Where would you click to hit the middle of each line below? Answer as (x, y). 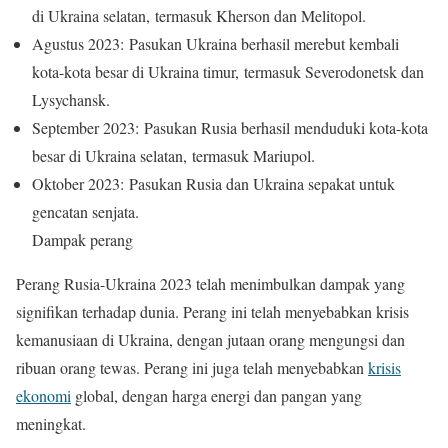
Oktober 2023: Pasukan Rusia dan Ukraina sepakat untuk (213, 184)
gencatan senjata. (85, 212)
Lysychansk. (71, 100)
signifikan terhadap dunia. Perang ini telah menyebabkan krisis (212, 312)
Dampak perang (82, 240)
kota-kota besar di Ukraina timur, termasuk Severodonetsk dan (228, 72)
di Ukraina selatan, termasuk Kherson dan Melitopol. (199, 16)
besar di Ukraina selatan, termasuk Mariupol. (173, 156)
